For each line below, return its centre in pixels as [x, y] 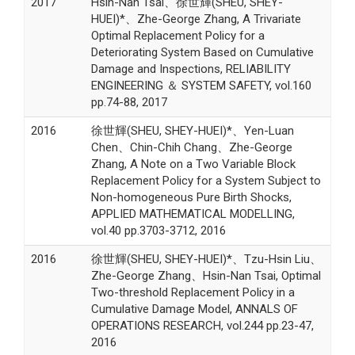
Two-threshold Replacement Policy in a [193, 292]
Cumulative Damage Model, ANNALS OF [194, 309]
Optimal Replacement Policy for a [177, 35]
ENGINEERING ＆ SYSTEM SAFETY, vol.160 [201, 85]
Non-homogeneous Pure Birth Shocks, [191, 197]
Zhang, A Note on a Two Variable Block [193, 164]
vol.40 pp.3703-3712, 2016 [158, 230]
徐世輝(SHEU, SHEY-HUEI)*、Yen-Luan [192, 130]
